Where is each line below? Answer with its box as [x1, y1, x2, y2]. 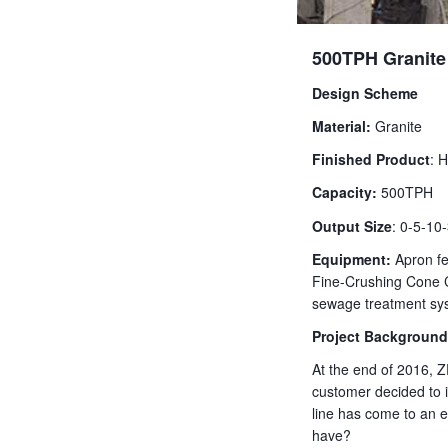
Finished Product [312, 149, 430, 170]
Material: [312, 116, 371, 137]
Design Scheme [312, 82, 418, 103]
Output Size [312, 215, 392, 236]
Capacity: [312, 182, 377, 203]
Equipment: [312, 248, 391, 269]
